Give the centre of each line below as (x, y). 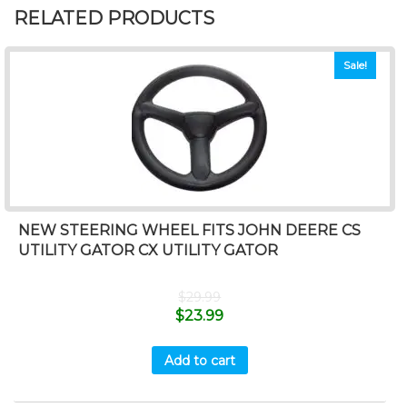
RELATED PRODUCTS (114, 19)
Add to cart (199, 360)
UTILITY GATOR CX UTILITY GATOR (148, 251)
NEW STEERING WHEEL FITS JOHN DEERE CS (189, 231)
